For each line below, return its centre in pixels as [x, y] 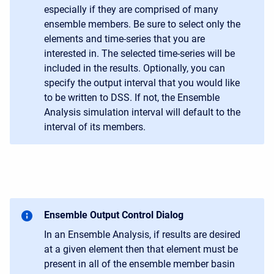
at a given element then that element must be [141, 250]
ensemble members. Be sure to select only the [142, 24]
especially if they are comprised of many [131, 10]
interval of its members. [95, 127]
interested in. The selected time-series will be [139, 54]
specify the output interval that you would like [142, 83]
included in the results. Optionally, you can [135, 68]
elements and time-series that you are [124, 39]
